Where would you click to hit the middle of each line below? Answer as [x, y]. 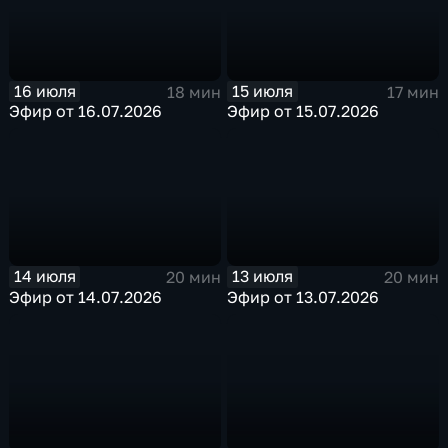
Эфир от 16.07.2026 [86, 111]
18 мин [193, 91]
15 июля [263, 90]
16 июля [44, 90]
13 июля [263, 276]
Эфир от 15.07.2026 [303, 111]
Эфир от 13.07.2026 [303, 296]
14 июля [44, 276]
